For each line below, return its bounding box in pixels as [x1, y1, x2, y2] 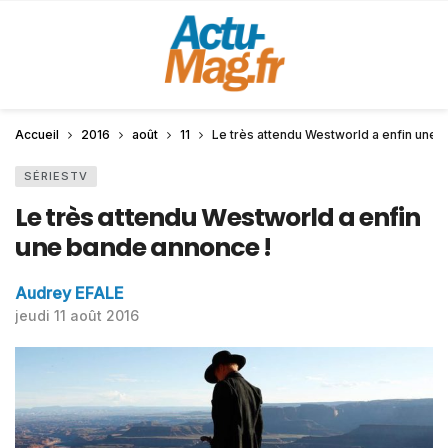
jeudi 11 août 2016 [15, 307, 139, 324]
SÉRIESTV [24, 169, 88, 183]
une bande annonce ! [15, 230, 271, 265]
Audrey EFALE [15, 283, 124, 303]
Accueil [15, 127, 59, 142]
